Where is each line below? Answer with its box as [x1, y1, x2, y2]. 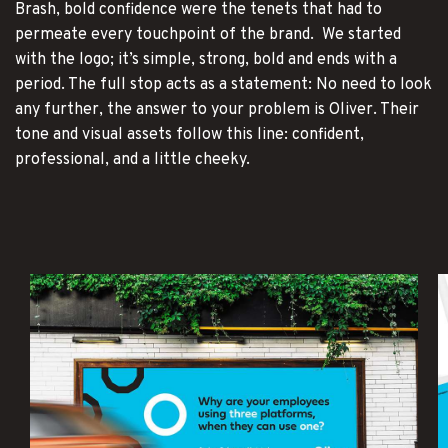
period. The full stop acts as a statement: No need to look [15, 74, 432, 95]
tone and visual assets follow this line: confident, [15, 124, 364, 145]
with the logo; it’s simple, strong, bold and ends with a [15, 49, 397, 70]
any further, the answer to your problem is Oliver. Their [15, 99, 419, 120]
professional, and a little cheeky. [15, 149, 254, 170]
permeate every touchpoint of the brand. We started [15, 24, 401, 45]
